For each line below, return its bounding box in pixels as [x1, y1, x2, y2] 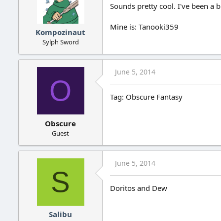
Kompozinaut [36, 27, 85, 37]
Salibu [49, 209, 72, 220]
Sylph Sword [42, 37, 79, 47]
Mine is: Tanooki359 [110, 21, 179, 32]
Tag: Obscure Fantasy [110, 92, 183, 102]
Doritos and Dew [110, 183, 167, 193]
